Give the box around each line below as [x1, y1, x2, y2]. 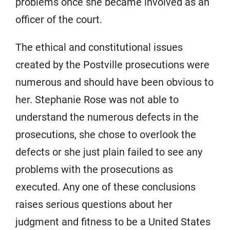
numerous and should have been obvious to [15, 76, 214, 88]
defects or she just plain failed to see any [15, 146, 202, 158]
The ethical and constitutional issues [15, 41, 183, 53]
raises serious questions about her [15, 198, 172, 210]
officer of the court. [15, 13, 102, 26]
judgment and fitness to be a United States [15, 216, 210, 228]
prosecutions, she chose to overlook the [15, 128, 196, 141]
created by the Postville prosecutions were [15, 59, 209, 71]
